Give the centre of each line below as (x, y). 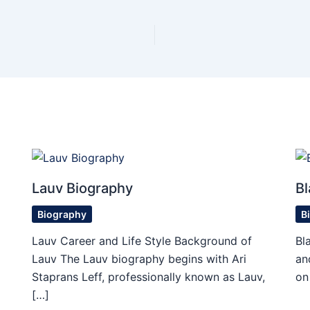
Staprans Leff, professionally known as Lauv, (148, 277)
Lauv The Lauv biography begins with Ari (139, 259)
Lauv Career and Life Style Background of (142, 241)
